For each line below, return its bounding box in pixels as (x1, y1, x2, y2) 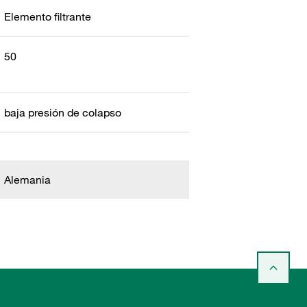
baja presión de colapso (3, 106, 121, 119)
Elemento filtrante (3, 10, 91, 23)
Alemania (3, 173, 51, 186)
